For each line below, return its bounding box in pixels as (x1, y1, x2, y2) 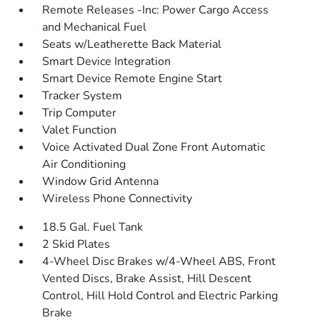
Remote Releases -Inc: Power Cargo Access (42, 2, 269, 18)
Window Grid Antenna (42, 174, 159, 189)
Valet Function (42, 122, 117, 138)
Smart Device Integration (42, 54, 171, 69)
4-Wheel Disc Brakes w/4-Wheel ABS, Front (42, 254, 276, 269)
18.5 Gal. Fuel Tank (42, 219, 144, 235)
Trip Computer (42, 105, 117, 121)
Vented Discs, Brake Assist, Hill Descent (42, 271, 252, 286)
